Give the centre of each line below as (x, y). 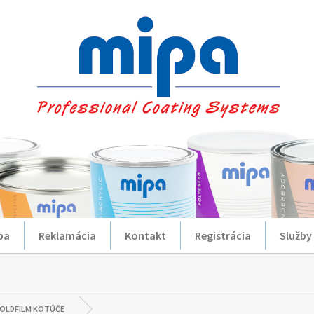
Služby (296, 235)
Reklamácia (67, 235)
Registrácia (223, 235)
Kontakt (145, 235)
